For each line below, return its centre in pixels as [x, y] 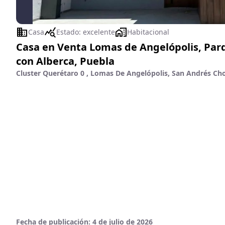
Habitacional [148, 32]
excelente [99, 32]
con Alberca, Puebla [65, 61]
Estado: [70, 32]
